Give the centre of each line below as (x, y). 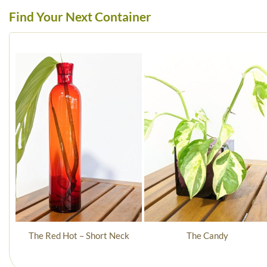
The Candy (207, 236)
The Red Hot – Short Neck (79, 236)
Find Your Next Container (80, 17)
